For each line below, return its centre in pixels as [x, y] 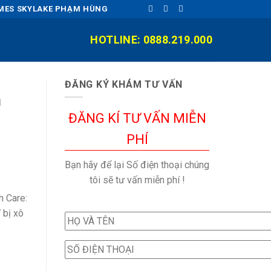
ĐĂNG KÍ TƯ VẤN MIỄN [137, 118]
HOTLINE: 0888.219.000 [151, 40]
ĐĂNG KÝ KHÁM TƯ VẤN [124, 84]
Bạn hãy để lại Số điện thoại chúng [137, 165]
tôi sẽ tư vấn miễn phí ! [137, 180]
